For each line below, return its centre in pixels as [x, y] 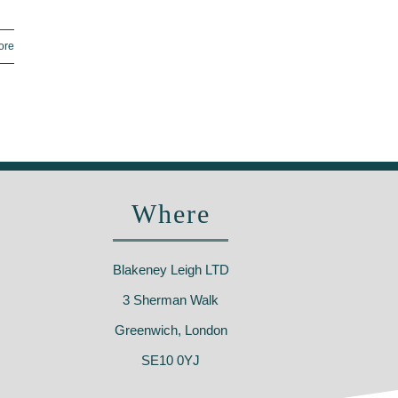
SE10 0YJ [171, 360]
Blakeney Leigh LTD [171, 270]
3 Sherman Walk [171, 300]
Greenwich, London [171, 330]
